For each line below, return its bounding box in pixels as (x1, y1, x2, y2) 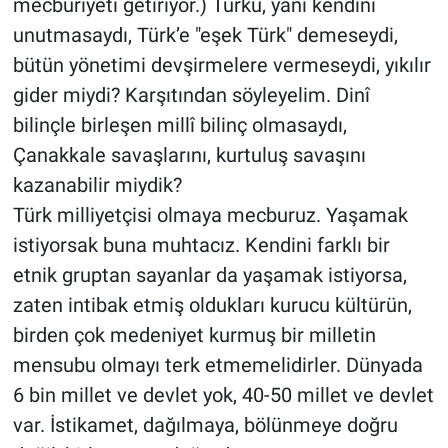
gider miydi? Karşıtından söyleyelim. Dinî (12, 82, 370, 107)
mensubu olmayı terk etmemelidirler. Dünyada (12, 352, 423, 377)
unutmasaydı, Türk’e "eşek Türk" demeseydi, (12, 22, 398, 47)
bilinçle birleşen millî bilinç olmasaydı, (12, 112, 347, 137)
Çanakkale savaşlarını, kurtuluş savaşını (12, 142, 366, 167)
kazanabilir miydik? (12, 172, 182, 197)
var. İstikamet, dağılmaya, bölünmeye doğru (12, 412, 398, 437)
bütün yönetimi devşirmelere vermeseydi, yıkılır (12, 52, 431, 77)
